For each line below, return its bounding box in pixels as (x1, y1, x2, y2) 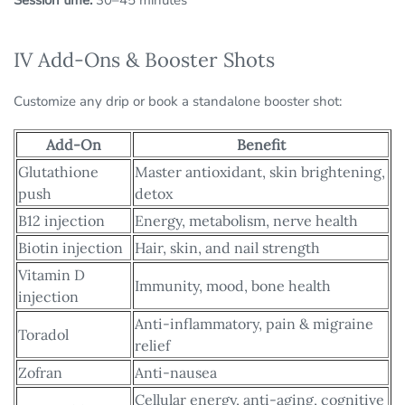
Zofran (18, 363, 62, 382)
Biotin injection (18, 239, 123, 258)
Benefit (236, 136, 286, 155)
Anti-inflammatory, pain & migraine (135, 315, 373, 334)
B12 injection (18, 212, 105, 231)
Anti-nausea (135, 363, 217, 382)
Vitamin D (18, 266, 85, 285)
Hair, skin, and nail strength (135, 239, 320, 258)
